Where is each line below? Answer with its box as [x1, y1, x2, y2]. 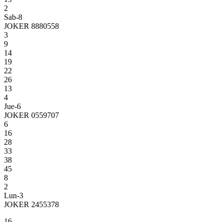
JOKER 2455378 [4, 200, 59, 209]
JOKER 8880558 [4, 21, 59, 30]
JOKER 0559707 [4, 111, 59, 119]
